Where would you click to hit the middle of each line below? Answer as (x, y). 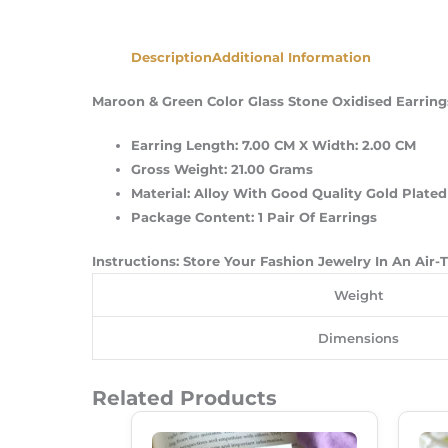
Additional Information (291, 57)
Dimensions (358, 337)
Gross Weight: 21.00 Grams (222, 169)
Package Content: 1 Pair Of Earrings (254, 217)
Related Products (184, 397)
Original (237, 418)
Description (171, 57)
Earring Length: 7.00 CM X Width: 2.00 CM (273, 145)
